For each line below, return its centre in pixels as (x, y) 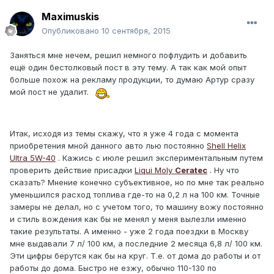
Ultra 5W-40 (33, 157)
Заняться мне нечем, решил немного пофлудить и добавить (128, 55)
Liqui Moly (155, 170)
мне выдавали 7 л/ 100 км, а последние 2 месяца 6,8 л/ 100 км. (136, 243)
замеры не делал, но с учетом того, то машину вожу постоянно (137, 206)
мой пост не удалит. (52, 92)
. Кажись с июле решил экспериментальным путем (159, 157)
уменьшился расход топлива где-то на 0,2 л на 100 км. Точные (135, 194)
